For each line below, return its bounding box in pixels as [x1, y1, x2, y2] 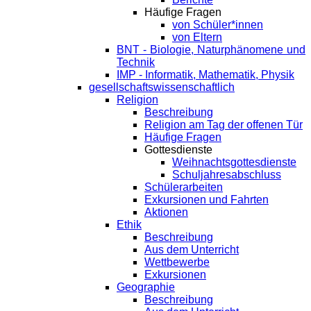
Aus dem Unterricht [144, 244, 239, 256]
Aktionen [144, 206, 188, 219]
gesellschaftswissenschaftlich [89, 81, 235, 94]
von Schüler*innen [172, 19, 263, 31]
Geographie [117, 281, 175, 294]
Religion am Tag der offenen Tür [144, 119, 303, 131]
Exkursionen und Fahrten [144, 194, 269, 206]
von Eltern [172, 31, 222, 44]
